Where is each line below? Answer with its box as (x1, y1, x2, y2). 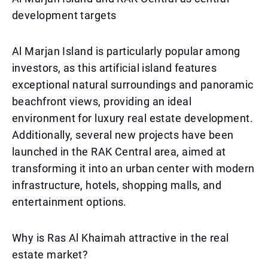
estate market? (12, 248, 89, 261)
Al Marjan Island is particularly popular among (12, 45, 240, 57)
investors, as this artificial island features (12, 62, 217, 74)
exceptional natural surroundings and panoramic (12, 78, 254, 91)
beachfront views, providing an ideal (12, 95, 192, 108)
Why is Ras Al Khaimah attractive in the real (12, 232, 229, 244)
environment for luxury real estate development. (12, 112, 254, 124)
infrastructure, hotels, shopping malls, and (12, 179, 222, 191)
